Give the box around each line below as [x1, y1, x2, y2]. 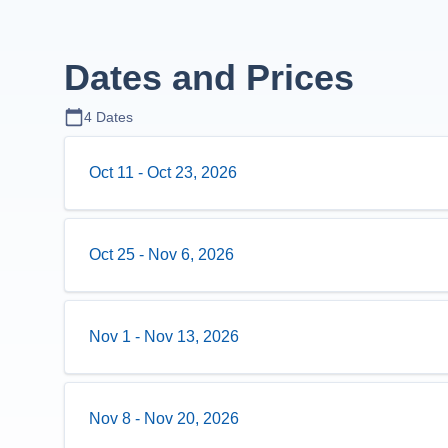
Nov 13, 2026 [144, 328, 239, 345]
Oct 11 [89, 164, 134, 181]
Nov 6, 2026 [148, 246, 234, 263]
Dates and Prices [64, 57, 354, 98]
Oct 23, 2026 [147, 164, 237, 181]
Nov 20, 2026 [144, 410, 239, 427]
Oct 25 [89, 246, 135, 263]
